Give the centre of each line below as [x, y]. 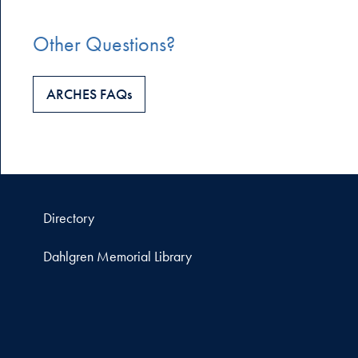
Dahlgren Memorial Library [117, 256]
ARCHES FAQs [89, 93]
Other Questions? [104, 44]
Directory [68, 217]
